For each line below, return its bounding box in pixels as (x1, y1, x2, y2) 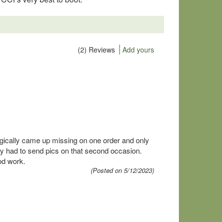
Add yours (122, 45, 154, 55)
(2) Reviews (78, 45, 115, 55)
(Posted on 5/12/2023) (91, 166, 154, 175)
